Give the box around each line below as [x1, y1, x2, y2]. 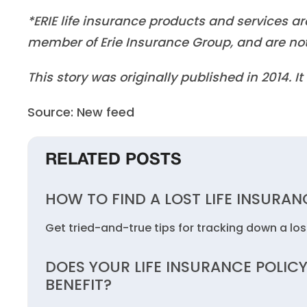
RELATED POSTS [45, 153, 182, 168]
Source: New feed [27, 103, 134, 121]
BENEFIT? [45, 274, 112, 295]
